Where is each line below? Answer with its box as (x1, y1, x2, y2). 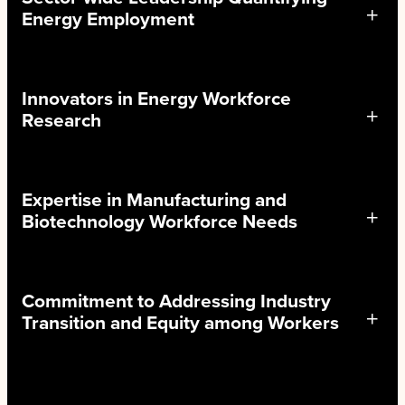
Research (22, 106, 101, 134)
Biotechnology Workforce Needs (22, 207, 297, 235)
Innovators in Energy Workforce (22, 84, 291, 112)
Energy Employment (22, 5, 194, 33)
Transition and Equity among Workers (22, 308, 339, 336)
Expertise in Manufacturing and (22, 185, 287, 213)
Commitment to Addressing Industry (22, 287, 331, 315)
